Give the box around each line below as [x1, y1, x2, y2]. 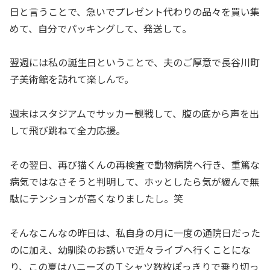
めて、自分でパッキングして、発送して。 [10, 20, 192, 36]
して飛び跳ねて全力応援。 [10, 123, 125, 138]
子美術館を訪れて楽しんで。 [10, 72, 134, 87]
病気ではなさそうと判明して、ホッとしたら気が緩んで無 [10, 174, 259, 189]
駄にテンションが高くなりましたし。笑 [10, 190, 183, 206]
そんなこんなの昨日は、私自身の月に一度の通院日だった [10, 225, 260, 240]
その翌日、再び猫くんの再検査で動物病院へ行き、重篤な [10, 157, 260, 172]
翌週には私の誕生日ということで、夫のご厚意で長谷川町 [10, 55, 260, 70]
